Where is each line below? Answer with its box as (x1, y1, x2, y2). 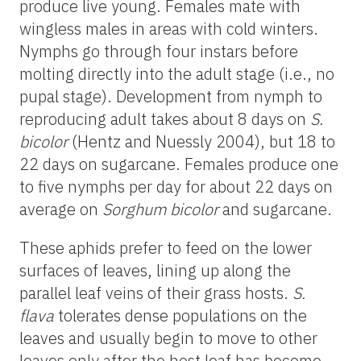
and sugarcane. (218, 197, 332, 220)
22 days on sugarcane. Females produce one (19, 152, 338, 175)
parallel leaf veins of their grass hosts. (19, 281, 293, 304)
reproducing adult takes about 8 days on (19, 107, 310, 130)
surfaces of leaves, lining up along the (19, 259, 291, 281)
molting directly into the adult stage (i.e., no (19, 62, 334, 85)
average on (19, 197, 102, 220)
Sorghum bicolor (102, 197, 218, 220)
